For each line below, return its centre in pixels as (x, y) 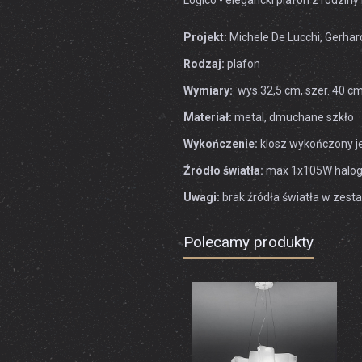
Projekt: (205, 37)
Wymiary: (209, 90)
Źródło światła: (225, 170)
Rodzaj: (204, 64)
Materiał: (208, 117)
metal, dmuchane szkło (293, 117)
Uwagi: (202, 197)
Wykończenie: (221, 144)
